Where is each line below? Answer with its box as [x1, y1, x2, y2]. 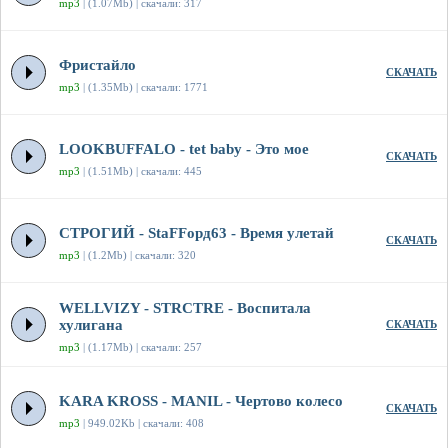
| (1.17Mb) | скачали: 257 [80, 341, 202, 354]
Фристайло [59, 57, 136, 74]
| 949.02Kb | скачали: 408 [80, 417, 204, 430]
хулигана [59, 317, 123, 334]
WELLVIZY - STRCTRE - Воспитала [59, 300, 311, 317]
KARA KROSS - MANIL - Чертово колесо [59, 393, 343, 410]
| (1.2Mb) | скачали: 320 [80, 249, 196, 262]
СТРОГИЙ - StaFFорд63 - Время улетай [59, 225, 334, 242]
